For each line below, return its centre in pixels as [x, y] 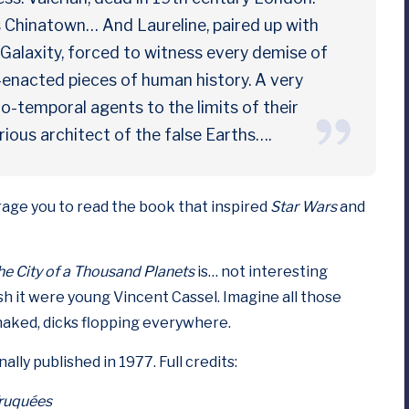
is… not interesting [261, 272]
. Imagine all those [279, 297]
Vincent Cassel [165, 297]
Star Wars [304, 207]
